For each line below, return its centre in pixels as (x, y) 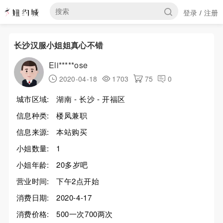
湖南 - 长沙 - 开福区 (91, 99)
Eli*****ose (68, 65)
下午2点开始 (78, 181)
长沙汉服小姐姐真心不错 (58, 45)
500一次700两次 (84, 214)
